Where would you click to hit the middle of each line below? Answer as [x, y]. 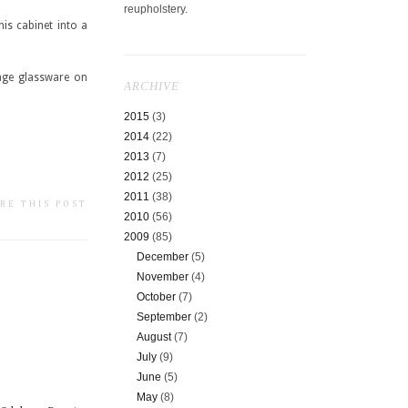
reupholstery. [156, 9]
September [166, 316]
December [164, 256]
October [158, 296]
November [164, 276]
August [156, 337]
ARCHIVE [152, 86]
